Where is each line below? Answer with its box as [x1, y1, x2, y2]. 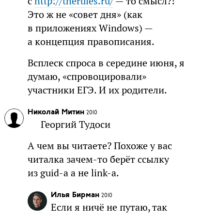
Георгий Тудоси [41, 118, 111, 131]
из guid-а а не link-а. [27, 167, 119, 180]
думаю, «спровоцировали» [27, 70, 146, 83]
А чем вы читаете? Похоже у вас [27, 139, 172, 153]
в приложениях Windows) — [27, 22, 153, 35]
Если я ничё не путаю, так [50, 201, 167, 214]
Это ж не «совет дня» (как [27, 8, 142, 21]
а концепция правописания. [27, 35, 155, 48]
